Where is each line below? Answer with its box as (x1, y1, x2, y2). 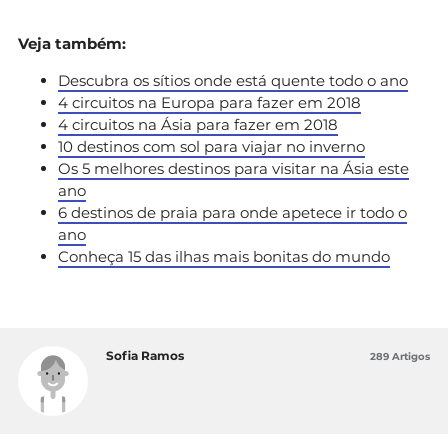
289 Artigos (370, 349, 430, 363)
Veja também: (18, 33, 126, 53)
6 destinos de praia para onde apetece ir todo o (58, 202, 407, 222)
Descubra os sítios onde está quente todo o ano (58, 70, 408, 90)
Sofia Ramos (106, 347, 184, 363)
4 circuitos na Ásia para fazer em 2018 (58, 114, 338, 134)
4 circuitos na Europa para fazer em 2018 (58, 92, 361, 112)
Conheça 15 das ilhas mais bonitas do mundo (58, 246, 390, 266)
